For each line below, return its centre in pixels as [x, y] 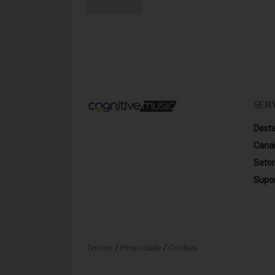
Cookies [183, 248]
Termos [100, 248]
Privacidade [141, 248]
